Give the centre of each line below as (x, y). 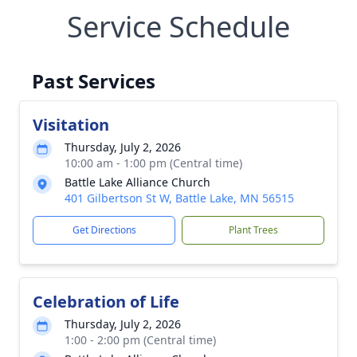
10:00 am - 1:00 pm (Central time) (153, 163)
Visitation (71, 125)
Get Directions (104, 230)
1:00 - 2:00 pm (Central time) (140, 340)
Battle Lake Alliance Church (137, 182)
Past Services (94, 81)
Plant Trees (253, 230)
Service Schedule (178, 27)
